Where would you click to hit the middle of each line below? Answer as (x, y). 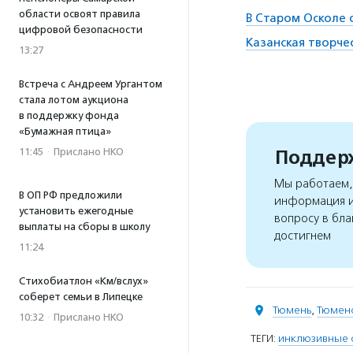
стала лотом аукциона (74, 100)
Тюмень (292, 310)
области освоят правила (80, 14)
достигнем (303, 235)
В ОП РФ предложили (71, 195)
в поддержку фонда (69, 115)
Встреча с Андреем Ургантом (91, 84)
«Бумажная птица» (65, 131)
